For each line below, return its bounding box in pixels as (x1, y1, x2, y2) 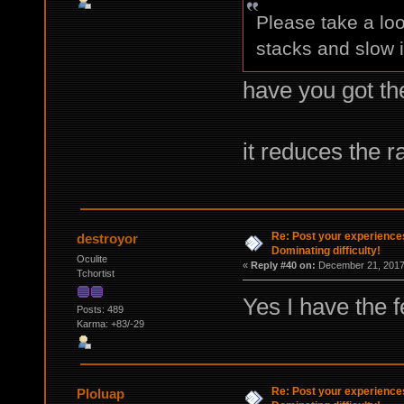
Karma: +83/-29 (76, 318, 144, 330)
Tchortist (76, 268, 115, 280)
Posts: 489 (76, 304, 124, 316)
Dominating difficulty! (271, 244, 381, 258)
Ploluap (77, 386, 125, 402)
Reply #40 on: (250, 260, 316, 271)
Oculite (76, 253, 107, 265)
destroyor (77, 231, 139, 247)
